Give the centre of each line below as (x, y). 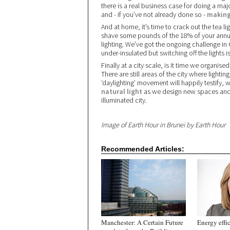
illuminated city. (124, 100)
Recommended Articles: (144, 149)
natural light (122, 91)
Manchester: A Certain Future (142, 222)
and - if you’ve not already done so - (154, 14)
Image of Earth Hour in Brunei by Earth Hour (163, 125)
